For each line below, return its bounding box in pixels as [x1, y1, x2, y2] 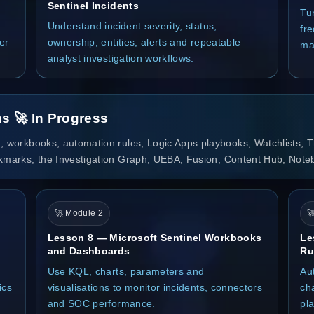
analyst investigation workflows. [47, 52, 194, 64]
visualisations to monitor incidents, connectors [47, 281, 263, 293]
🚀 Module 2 [54, 207, 104, 218]
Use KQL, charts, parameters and [47, 265, 205, 277]
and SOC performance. [47, 297, 156, 309]
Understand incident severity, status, [47, 20, 217, 32]
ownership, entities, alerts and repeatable [47, 36, 241, 48]
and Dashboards [47, 245, 130, 257]
